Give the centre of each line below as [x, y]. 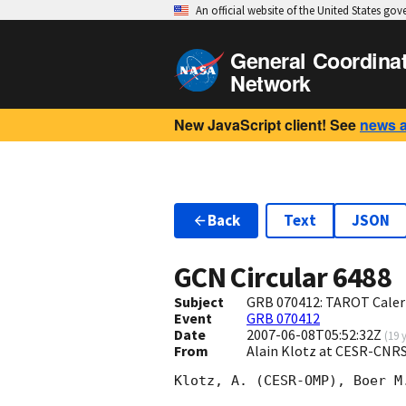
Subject [199, 302]
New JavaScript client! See [265, 125]
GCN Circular [253, 278]
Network [271, 83]
